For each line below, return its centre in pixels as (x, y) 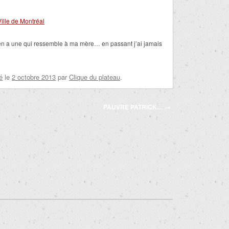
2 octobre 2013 (34, 77)
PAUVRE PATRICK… (134, 107)
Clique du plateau (95, 77)
